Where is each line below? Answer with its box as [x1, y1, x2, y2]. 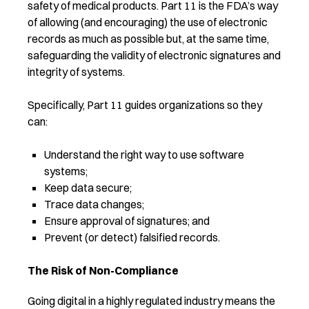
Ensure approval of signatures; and [44, 213, 210, 228]
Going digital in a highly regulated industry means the [28, 293, 275, 308]
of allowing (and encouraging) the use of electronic [28, 14, 268, 29]
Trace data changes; [44, 197, 144, 211]
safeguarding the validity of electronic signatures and [28, 48, 281, 62]
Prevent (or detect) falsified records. [44, 230, 220, 244]
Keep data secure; [44, 180, 132, 195]
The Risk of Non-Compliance [28, 263, 179, 277]
